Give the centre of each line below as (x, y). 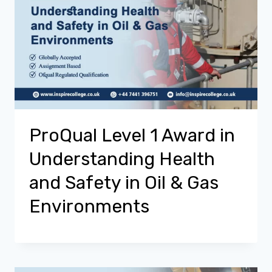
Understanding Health (122, 159)
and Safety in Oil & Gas (124, 183)
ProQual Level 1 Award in (132, 135)
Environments (89, 206)
